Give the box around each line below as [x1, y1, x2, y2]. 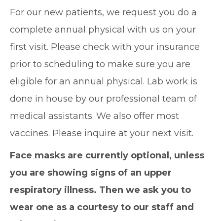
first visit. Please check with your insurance [10, 41, 200, 53]
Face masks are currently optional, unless [10, 150, 204, 161]
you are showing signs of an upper [10, 167, 172, 179]
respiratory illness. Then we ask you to [10, 184, 191, 196]
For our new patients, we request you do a [10, 7, 197, 18]
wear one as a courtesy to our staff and [10, 202, 194, 213]
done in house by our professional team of [10, 93, 197, 105]
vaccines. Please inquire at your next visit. [10, 128, 193, 139]
